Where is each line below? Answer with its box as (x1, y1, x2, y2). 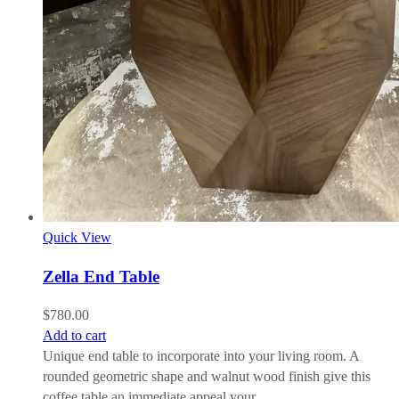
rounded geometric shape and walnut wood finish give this (43, 369, 370, 385)
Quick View (43, 229, 111, 245)
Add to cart (43, 328, 106, 344)
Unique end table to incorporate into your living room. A (43, 348, 359, 364)
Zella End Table (43, 266, 159, 286)
